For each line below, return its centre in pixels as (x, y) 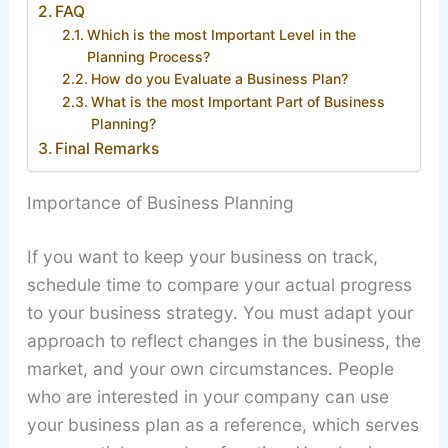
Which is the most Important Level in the (222, 34)
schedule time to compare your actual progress (219, 285)
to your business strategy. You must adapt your (219, 313)
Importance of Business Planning (160, 203)
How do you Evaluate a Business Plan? (220, 78)
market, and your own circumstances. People (210, 369)
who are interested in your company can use (207, 397)
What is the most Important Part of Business (238, 101)
